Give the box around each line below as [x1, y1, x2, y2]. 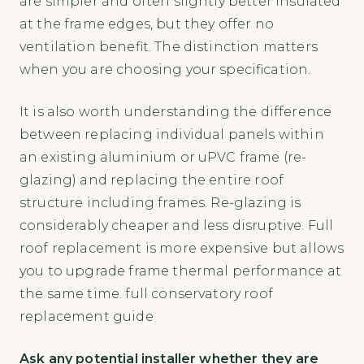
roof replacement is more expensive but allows [19, 240, 344, 256]
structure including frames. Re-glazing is [19, 194, 301, 210]
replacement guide [19, 308, 154, 324]
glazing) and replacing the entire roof [19, 171, 284, 188]
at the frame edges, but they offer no [19, 15, 274, 32]
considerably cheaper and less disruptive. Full [19, 217, 334, 233]
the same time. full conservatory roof [19, 285, 273, 301]
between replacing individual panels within [19, 126, 324, 142]
